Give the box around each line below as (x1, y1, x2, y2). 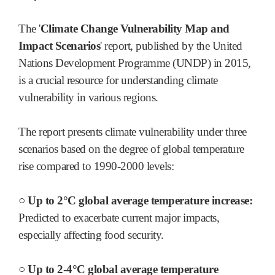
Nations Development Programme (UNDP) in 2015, (18, 56, 251, 69)
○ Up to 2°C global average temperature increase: (18, 193, 252, 207)
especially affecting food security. (18, 228, 164, 241)
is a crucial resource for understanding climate (18, 73, 218, 87)
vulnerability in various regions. (18, 90, 158, 104)
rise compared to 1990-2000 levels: (18, 159, 174, 172)
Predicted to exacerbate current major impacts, (18, 211, 219, 224)
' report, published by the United (100, 39, 242, 52)
